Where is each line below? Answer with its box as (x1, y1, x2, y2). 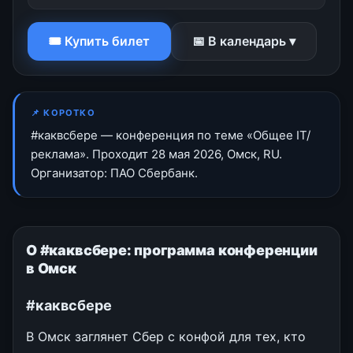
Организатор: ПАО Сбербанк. (31, 165, 198, 180)
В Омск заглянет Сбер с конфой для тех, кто (26, 328, 306, 344)
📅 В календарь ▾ (192, 32, 295, 49)
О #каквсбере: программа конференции (26, 241, 318, 258)
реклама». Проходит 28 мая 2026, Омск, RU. (31, 146, 282, 162)
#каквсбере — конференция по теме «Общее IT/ (31, 127, 310, 143)
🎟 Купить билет (49, 32, 150, 49)
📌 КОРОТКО (31, 106, 95, 118)
